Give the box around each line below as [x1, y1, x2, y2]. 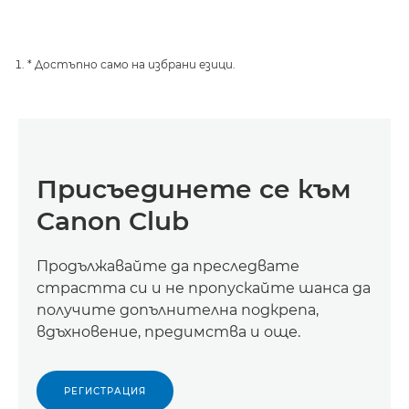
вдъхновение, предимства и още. [37, 323, 300, 341]
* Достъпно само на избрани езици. [27, 58, 236, 71]
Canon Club [37, 205, 189, 236]
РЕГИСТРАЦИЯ [64, 385, 146, 397]
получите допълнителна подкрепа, [37, 301, 319, 319]
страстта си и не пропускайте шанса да [37, 279, 371, 297]
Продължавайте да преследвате [37, 257, 299, 275]
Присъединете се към [37, 173, 351, 204]
